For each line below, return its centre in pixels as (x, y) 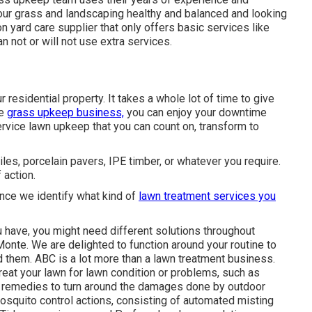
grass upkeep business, (65, 112)
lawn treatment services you (207, 196)
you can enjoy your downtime (195, 112)
